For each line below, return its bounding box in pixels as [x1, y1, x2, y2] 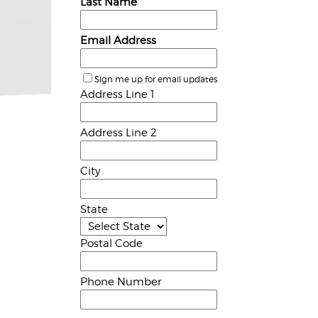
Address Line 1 [80, 87, 155, 101]
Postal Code [80, 236, 143, 250]
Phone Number [80, 275, 163, 288]
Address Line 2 [80, 126, 158, 139]
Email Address [80, 33, 157, 47]
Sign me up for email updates [94, 73, 218, 84]
